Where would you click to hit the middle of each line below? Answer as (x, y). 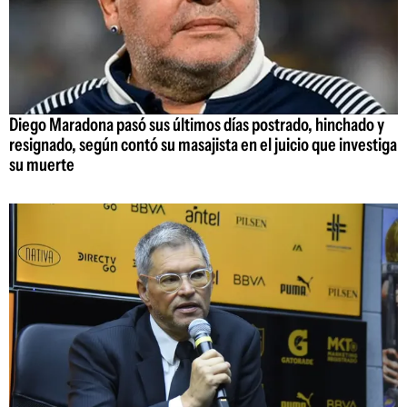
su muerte (42, 165)
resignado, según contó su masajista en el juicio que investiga (203, 145)
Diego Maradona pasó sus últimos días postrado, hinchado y (197, 125)
